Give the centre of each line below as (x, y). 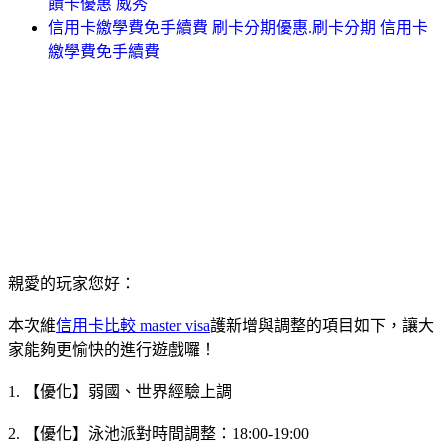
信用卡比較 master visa (133, 325)
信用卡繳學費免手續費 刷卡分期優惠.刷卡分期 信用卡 (238, 27)
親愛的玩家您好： (72, 283)
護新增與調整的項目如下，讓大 (322, 325)
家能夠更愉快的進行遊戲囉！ (112, 349)
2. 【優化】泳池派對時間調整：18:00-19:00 (158, 433)
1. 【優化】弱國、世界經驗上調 (120, 391)
